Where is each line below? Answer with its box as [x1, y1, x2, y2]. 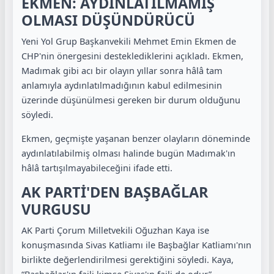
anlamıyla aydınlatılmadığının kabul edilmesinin [21, 79, 222, 92]
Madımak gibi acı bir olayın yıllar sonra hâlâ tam [21, 64, 223, 77]
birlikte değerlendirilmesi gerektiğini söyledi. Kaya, [21, 253, 234, 266]
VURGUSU [21, 199, 91, 220]
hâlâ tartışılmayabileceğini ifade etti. [21, 161, 172, 174]
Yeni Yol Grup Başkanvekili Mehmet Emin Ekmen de [21, 35, 236, 48]
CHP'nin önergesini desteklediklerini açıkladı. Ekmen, [21, 50, 243, 62]
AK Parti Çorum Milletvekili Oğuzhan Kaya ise [21, 224, 209, 237]
